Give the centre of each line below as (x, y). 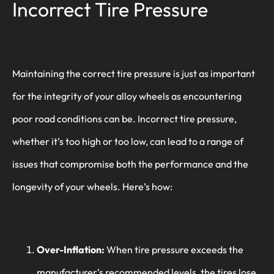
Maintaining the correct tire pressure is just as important (134, 73)
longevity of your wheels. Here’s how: (92, 186)
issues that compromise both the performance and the (130, 164)
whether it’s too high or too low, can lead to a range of (128, 141)
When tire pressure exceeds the (174, 249)
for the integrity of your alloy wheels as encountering (127, 96)
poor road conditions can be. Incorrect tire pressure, (124, 118)
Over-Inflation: (71, 249)
